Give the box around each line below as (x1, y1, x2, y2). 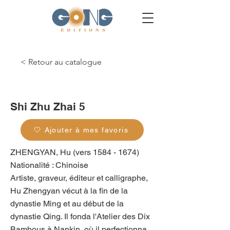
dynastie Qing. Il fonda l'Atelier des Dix (10, 212, 150, 221)
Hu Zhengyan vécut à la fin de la (10, 186, 128, 196)
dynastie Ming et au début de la (10, 199, 124, 208)
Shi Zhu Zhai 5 (10, 100, 85, 113)
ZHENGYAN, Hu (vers (10, 147, 93, 157)
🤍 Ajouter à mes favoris (33, 126, 129, 134)
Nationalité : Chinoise (10, 160, 88, 170)
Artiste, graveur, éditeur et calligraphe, (10, 173, 148, 183)
